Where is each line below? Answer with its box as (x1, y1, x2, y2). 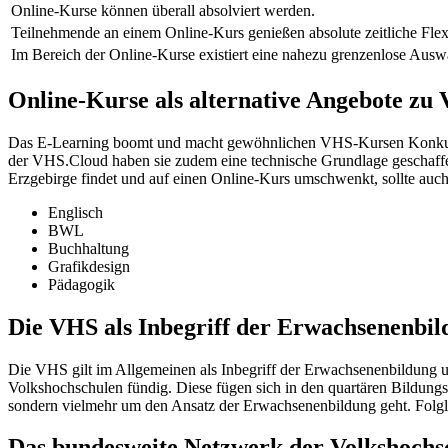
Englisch (48, 203, 103, 221)
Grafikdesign (48, 257, 130, 275)
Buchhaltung (48, 239, 129, 257)
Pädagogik (48, 275, 115, 293)
